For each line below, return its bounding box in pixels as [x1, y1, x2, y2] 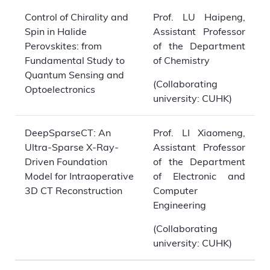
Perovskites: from [25, 39, 102, 52]
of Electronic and [153, 169, 245, 182]
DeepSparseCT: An [25, 126, 111, 139]
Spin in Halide [25, 25, 87, 37]
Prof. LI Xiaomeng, [153, 126, 245, 139]
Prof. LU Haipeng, [153, 10, 245, 23]
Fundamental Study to [25, 54, 125, 66]
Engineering [153, 198, 206, 211]
